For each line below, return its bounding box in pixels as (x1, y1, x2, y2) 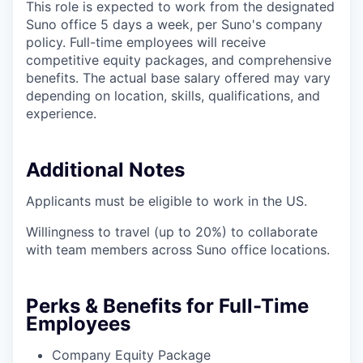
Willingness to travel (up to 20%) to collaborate (26, 224, 318, 241)
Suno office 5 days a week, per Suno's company (26, 16, 322, 33)
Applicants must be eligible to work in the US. (26, 193, 307, 210)
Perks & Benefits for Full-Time (26, 294, 309, 318)
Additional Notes (26, 158, 185, 182)
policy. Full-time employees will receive (26, 34, 266, 51)
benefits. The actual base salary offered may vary (26, 70, 331, 87)
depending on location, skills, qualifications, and (26, 88, 320, 105)
